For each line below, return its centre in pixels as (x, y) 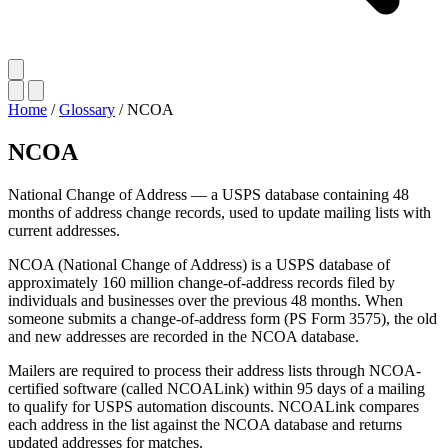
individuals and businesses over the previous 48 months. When (205, 300)
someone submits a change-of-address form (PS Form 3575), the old (222, 318)
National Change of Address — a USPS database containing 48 (208, 194)
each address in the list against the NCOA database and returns (205, 424)
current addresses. (64, 230)
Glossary (87, 109)
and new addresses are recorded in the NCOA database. (183, 336)
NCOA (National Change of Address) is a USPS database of (199, 264)
